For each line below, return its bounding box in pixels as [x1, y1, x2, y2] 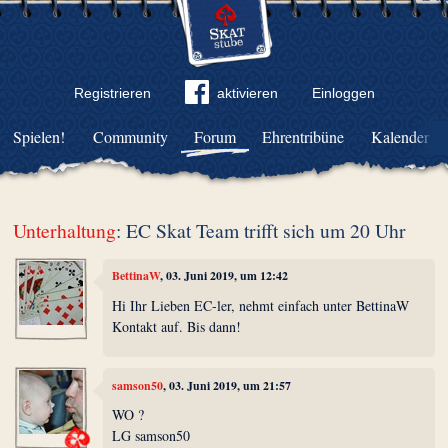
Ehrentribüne [262, 126, 345, 147]
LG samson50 [112, 426, 191, 446]
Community [93, 126, 169, 147]
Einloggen [311, 85, 375, 101]
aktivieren [216, 85, 278, 101]
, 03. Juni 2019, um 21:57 [163, 376, 292, 394]
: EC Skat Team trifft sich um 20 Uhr [116, 217, 407, 244]
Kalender [370, 126, 429, 147]
